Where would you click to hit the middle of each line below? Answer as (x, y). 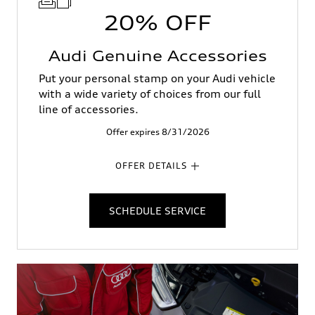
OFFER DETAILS (151, 166)
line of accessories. (89, 109)
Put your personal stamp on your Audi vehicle (157, 78)
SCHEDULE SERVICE (157, 211)
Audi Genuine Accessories (157, 56)
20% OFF (157, 23)
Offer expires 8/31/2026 (157, 132)
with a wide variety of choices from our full (150, 94)
